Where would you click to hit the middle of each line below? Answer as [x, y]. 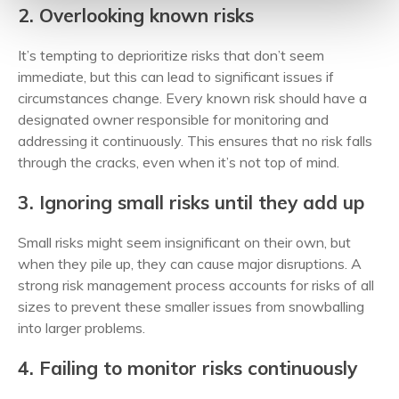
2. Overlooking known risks [136, 15]
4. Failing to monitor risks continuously [187, 368]
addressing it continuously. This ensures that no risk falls [195, 141]
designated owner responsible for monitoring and [173, 119]
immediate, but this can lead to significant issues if [176, 77]
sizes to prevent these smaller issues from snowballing [191, 306]
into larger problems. [81, 328]
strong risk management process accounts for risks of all [196, 285]
